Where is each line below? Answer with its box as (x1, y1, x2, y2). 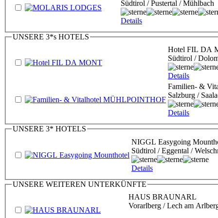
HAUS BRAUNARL (128, 193, 197, 201)
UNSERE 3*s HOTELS (13, 32, 89, 41)
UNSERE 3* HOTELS (13, 125, 86, 133)
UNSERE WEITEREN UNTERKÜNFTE (13, 180, 146, 188)
